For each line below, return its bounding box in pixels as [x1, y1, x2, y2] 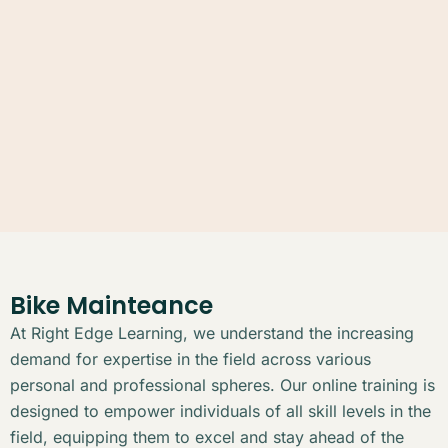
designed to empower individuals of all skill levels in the [10, 401, 431, 422]
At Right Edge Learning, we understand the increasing [10, 323, 414, 344]
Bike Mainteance [10, 289, 213, 323]
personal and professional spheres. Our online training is [10, 375, 435, 396]
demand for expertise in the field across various [10, 349, 371, 370]
